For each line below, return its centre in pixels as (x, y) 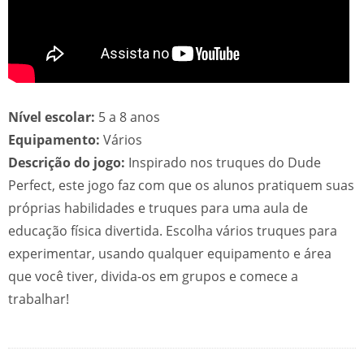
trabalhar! (39, 299)
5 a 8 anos (128, 117)
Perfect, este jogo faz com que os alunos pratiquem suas (181, 185)
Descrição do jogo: (67, 162)
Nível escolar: (52, 117)
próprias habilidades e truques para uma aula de (158, 208)
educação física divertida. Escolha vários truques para (173, 231)
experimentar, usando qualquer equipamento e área (170, 253)
